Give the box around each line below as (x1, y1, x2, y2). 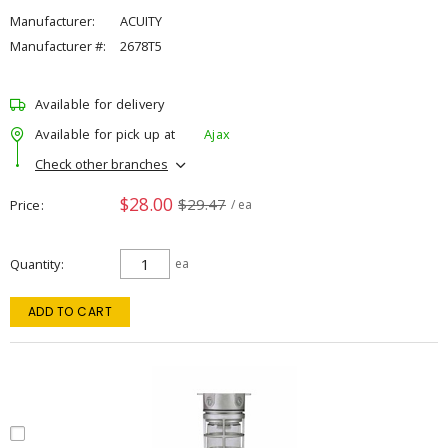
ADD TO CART (27, 303, 113, 320)
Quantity (10, 255, 60, 273)
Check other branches (35, 154, 168, 173)
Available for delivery (35, 95, 165, 113)
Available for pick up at (35, 124, 175, 143)
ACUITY (120, 12, 162, 30)
